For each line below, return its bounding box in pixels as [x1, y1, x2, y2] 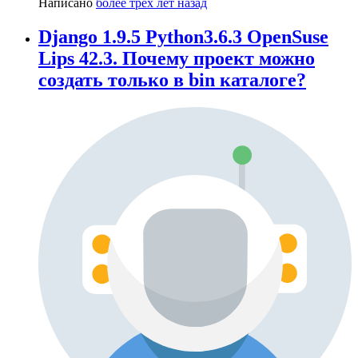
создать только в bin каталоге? [38, 70, 306, 91]
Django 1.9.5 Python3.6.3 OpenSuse [38, 26, 328, 48]
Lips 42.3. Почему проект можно [38, 48, 315, 70]
